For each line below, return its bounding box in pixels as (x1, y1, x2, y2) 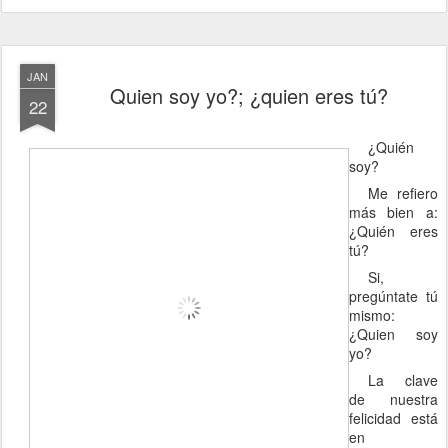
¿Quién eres (348, 220, 438, 241)
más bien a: (348, 201, 438, 222)
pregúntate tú (348, 285, 438, 306)
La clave (367, 369, 438, 390)
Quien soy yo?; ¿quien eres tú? (110, 80, 388, 110)
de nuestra (348, 388, 438, 409)
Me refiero (367, 182, 438, 203)
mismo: (348, 304, 395, 325)
